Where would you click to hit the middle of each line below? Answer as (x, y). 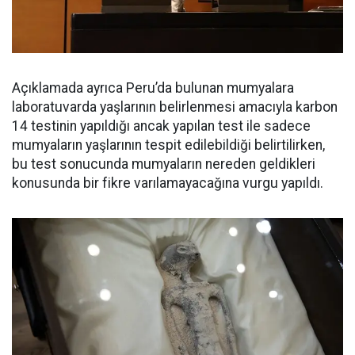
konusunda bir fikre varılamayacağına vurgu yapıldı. (168, 183)
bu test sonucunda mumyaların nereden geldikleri (164, 164)
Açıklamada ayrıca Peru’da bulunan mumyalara (153, 88)
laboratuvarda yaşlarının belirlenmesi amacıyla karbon (175, 107)
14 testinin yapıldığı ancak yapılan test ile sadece (161, 126)
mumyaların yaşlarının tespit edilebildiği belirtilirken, (168, 145)
